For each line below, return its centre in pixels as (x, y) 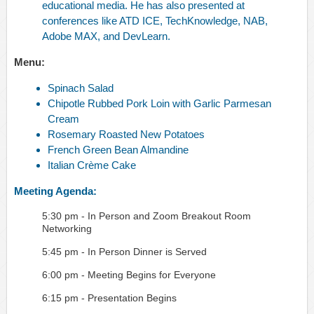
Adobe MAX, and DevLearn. (106, 36)
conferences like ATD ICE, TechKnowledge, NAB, (155, 21)
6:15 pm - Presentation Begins (109, 298)
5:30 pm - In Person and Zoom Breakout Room (146, 216)
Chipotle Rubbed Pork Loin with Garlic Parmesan (159, 104)
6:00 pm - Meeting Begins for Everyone (129, 275)
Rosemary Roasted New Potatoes (126, 135)
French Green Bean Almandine (118, 150)
